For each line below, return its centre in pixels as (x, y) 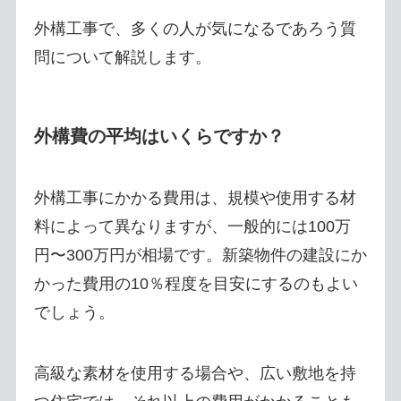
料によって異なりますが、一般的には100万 (192, 227)
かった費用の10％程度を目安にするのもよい (196, 284)
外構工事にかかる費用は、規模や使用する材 (195, 198)
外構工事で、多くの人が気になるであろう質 (195, 28)
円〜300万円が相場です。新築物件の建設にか (200, 256)
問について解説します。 (122, 57)
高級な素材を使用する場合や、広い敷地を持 (195, 373)
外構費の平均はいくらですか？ (159, 136)
